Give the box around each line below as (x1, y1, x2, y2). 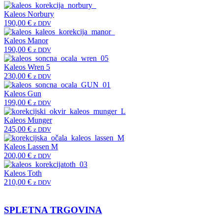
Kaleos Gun (4, 89, 41, 98)
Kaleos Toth (4, 168, 42, 177)
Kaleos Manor (4, 36, 48, 45)
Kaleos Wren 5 (4, 62, 50, 71)
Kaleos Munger (4, 115, 52, 124)
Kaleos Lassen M (4, 142, 58, 151)
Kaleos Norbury (4, 9, 54, 18)
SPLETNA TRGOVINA (4, 204, 102, 215)
